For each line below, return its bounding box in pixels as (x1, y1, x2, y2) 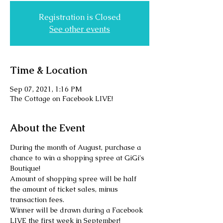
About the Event (10, 121, 85, 134)
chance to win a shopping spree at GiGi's (10, 153, 146, 162)
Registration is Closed (38, 12, 121, 22)
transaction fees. (10, 195, 66, 204)
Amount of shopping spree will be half (10, 174, 138, 183)
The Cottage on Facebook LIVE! (10, 94, 113, 103)
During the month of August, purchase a (10, 143, 143, 152)
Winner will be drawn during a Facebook (10, 206, 145, 215)
